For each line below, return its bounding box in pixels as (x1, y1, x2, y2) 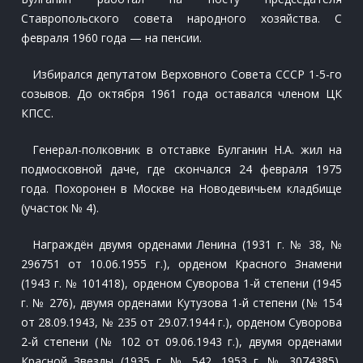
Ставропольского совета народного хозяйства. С (21, 11, 342, 26)
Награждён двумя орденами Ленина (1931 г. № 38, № (32, 237, 342, 252)
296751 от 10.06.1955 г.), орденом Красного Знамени (21, 256, 342, 271)
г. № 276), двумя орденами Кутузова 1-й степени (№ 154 (21, 295, 342, 310)
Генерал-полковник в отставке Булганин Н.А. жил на (32, 142, 342, 157)
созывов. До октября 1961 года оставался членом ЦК (21, 86, 342, 101)
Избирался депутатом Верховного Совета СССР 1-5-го (32, 66, 342, 82)
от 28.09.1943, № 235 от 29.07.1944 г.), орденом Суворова (21, 314, 342, 330)
